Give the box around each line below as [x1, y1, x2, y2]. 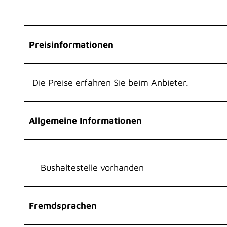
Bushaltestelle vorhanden [41, 162, 144, 173]
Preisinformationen [29, 39, 113, 50]
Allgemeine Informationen [29, 115, 142, 126]
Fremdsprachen [29, 200, 97, 211]
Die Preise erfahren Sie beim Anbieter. [32, 77, 188, 88]
